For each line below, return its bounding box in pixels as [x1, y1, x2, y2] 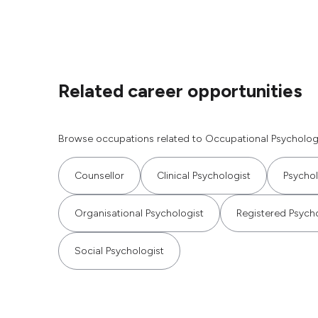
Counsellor [75, 170, 124, 182]
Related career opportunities [58, 79, 302, 102]
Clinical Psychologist [157, 170, 251, 182]
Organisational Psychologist [75, 207, 204, 219]
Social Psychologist [75, 245, 164, 257]
